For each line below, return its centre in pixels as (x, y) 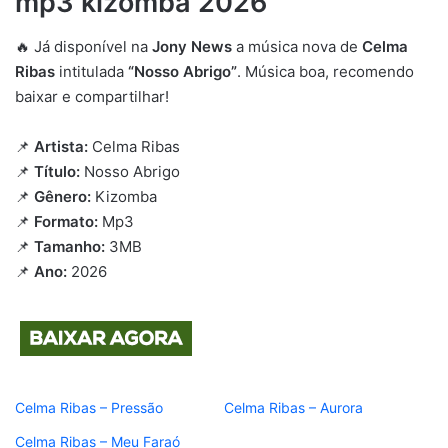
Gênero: (62, 197)
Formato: (66, 222)
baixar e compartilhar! (92, 97)
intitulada (91, 72)
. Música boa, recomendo (325, 72)
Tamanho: (69, 247)
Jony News (192, 47)
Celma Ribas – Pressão (89, 408)
